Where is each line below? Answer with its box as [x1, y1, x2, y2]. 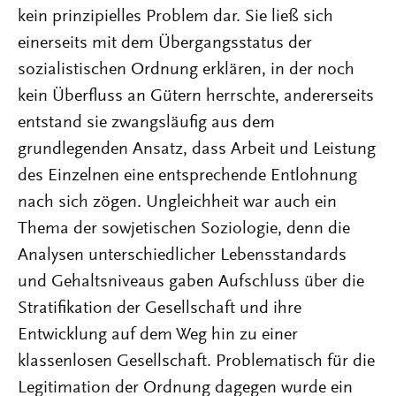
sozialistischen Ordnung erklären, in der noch [18, 61, 354, 79]
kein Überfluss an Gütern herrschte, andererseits [18, 88, 374, 105]
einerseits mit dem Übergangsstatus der [18, 34, 312, 52]
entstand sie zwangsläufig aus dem [18, 114, 275, 132]
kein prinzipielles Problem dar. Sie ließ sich [18, 8, 333, 26]
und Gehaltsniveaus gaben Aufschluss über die [18, 273, 364, 291]
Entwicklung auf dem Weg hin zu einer [18, 326, 298, 344]
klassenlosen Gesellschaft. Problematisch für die [18, 353, 375, 370]
